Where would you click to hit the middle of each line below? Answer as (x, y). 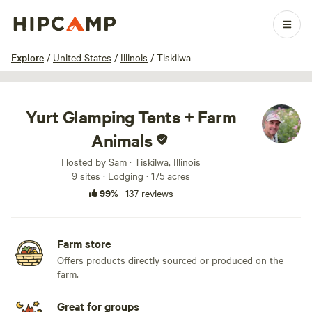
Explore (28, 57)
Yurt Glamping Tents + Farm (131, 116)
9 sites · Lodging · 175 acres (131, 175)
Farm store (84, 243)
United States (82, 57)
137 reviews (149, 193)
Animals (122, 140)
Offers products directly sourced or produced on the (170, 260)
